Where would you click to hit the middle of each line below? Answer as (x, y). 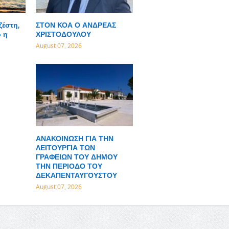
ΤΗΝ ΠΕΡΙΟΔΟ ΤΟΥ (69, 166)
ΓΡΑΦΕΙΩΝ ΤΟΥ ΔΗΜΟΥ (76, 157)
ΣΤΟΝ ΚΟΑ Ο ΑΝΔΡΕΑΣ (76, 25)
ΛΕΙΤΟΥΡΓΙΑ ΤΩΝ (65, 148)
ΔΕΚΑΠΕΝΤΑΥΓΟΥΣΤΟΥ (76, 175)
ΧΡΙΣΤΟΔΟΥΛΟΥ (63, 34)
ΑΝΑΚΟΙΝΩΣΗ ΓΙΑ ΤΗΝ (74, 139)
